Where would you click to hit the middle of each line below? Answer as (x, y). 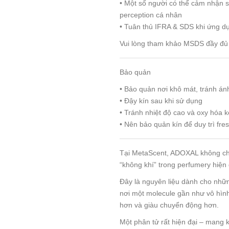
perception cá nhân (151, 15)
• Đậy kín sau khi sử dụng (161, 100)
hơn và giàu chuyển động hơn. (169, 205)
